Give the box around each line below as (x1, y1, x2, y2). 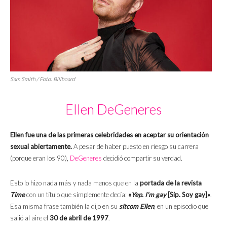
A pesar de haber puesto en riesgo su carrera (72, 142, 199, 151)
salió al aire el (10, 214, 50, 222)
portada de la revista (140, 179, 202, 187)
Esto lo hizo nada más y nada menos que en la (10, 179, 140, 187)
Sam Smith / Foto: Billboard (10, 75, 75, 83)
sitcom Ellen (119, 202, 154, 211)
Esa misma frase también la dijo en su (10, 202, 119, 211)
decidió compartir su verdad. (102, 154, 182, 163)
